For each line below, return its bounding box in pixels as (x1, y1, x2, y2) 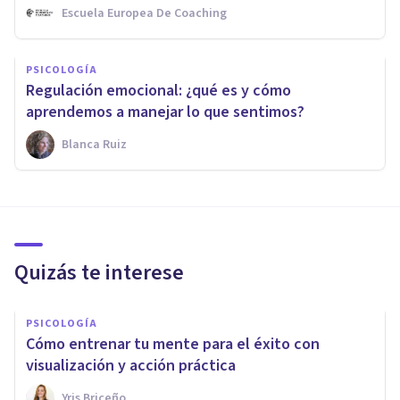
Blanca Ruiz (62, 135, 127, 154)
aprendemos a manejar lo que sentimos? (26, 100, 304, 123)
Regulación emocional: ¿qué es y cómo (26, 79, 291, 102)
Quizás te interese (14, 256, 184, 288)
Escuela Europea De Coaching (62, 4, 227, 22)
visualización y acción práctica (26, 354, 236, 377)
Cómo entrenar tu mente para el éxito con (26, 332, 320, 355)
